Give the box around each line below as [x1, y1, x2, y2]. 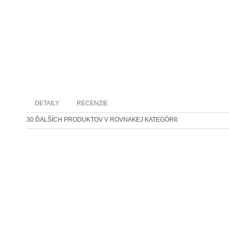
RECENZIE [77, 100, 108, 107]
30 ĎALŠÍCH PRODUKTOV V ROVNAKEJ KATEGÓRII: [27, 116, 178, 123]
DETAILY [35, 100, 59, 107]
